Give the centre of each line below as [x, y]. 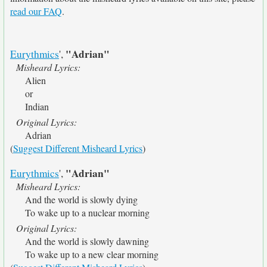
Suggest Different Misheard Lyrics [78, 148]
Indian [37, 106]
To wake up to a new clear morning [92, 254]
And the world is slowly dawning [87, 241]
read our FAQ [36, 11]
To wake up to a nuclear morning [87, 212]
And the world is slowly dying [81, 199]
